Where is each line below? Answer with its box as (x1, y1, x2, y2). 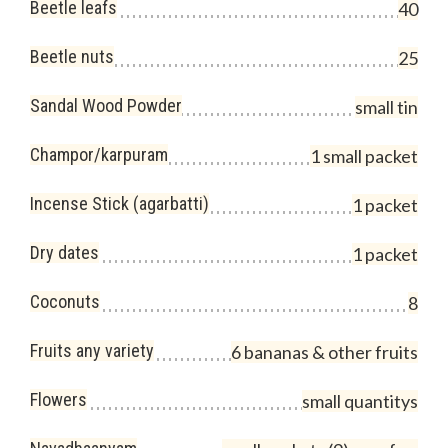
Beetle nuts (30, 46, 114, 67)
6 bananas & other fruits (231, 341, 418, 363)
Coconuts (30, 291, 100, 312)
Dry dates (30, 242, 99, 263)
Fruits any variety (30, 340, 154, 361)
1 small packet (310, 145, 418, 167)
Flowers (30, 389, 87, 410)
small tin (355, 96, 418, 118)
